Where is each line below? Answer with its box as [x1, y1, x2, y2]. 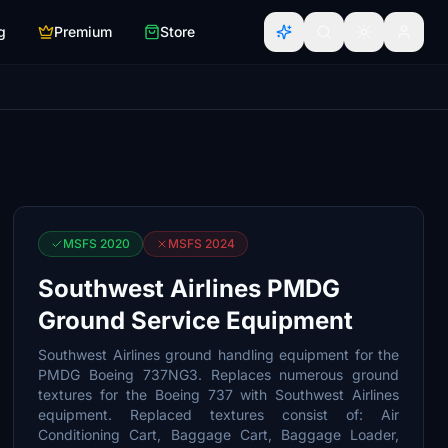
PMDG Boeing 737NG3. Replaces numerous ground [38, 366, 399, 383]
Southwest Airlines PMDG [38, 274, 341, 303]
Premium [54, 23, 112, 40]
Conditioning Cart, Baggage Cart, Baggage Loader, [38, 426, 399, 443]
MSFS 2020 [63, 236, 131, 251]
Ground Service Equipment [38, 306, 354, 335]
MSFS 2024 [168, 236, 236, 251]
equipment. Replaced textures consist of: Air [38, 406, 399, 423]
